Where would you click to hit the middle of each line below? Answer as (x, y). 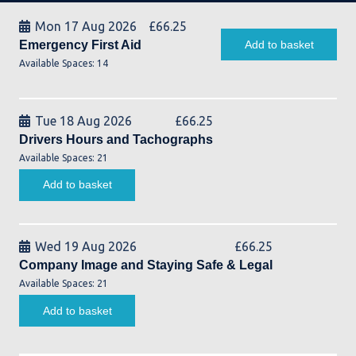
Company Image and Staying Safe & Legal (146, 265)
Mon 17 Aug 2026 (86, 26)
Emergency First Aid (80, 44)
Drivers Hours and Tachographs (116, 139)
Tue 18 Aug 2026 (84, 120)
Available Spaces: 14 (64, 63)
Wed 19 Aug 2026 (86, 247)
